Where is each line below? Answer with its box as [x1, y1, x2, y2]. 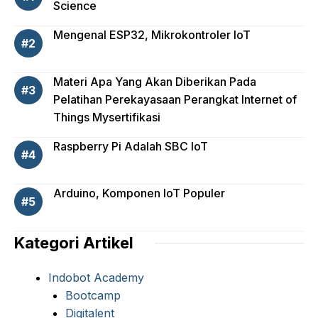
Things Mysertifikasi [53, 110, 160, 124]
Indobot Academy [48, 270, 144, 285]
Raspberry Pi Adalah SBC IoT [53, 139, 208, 153]
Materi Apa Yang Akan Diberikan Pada [53, 75, 256, 89]
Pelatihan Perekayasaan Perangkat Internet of [53, 92, 297, 106]
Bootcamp [65, 288, 121, 302]
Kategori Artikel [14, 234, 133, 252]
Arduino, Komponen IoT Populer [53, 186, 225, 200]
